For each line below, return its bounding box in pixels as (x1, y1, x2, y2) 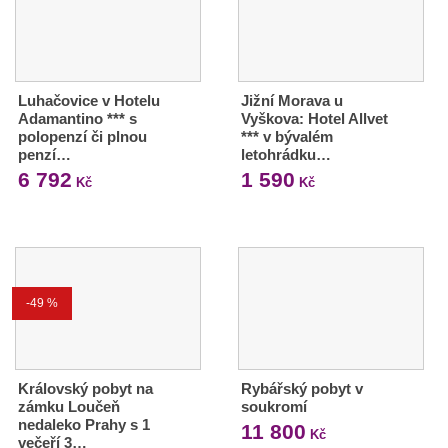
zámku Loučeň (18, 397, 120, 415)
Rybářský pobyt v (240, 379, 363, 397)
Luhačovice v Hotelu (18, 91, 160, 109)
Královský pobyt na (18, 379, 153, 397)
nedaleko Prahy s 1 (18, 415, 150, 433)
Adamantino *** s (18, 109, 137, 127)
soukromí (240, 397, 307, 415)
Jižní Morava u (240, 91, 343, 109)
